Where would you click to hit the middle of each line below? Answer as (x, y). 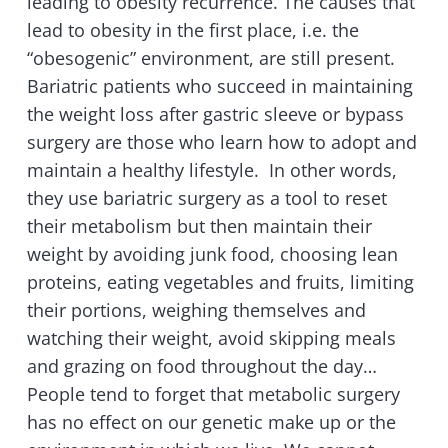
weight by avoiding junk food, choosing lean (212, 254)
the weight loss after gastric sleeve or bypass (215, 114)
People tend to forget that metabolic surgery (213, 394)
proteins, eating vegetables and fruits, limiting (220, 282)
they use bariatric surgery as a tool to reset (207, 198)
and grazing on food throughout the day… (202, 366)
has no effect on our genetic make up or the (211, 422)
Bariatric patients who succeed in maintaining (220, 86)
